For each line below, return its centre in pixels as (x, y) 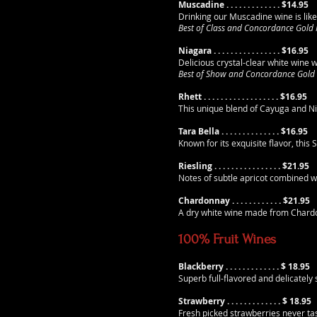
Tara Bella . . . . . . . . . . (221, 131)
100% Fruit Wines (227, 239)
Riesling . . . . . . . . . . (218, 166)
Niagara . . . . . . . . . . (217, 51)
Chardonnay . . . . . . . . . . (226, 201)
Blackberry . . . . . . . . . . (223, 266)
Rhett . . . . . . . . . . (212, 97)
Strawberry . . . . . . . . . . (224, 301)
